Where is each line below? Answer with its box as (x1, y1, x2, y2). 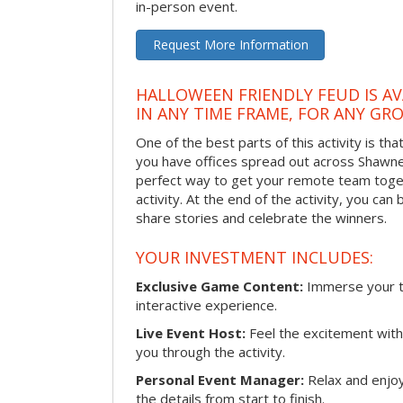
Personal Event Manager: (136, 370, 304, 389)
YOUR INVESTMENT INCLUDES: (136, 246, 373, 269)
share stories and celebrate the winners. (136, 208, 387, 227)
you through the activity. (136, 342, 285, 361)
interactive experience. (136, 295, 277, 314)
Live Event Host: (136, 323, 246, 342)
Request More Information (152, 35, 309, 53)
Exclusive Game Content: (136, 276, 303, 295)
